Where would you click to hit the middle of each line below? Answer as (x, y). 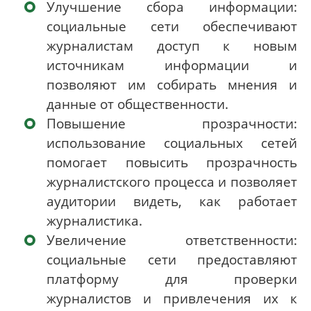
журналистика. (94, 221)
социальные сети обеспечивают (172, 26)
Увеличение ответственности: (172, 240)
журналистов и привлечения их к (172, 299)
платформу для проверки (172, 279)
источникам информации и (172, 65)
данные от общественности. (137, 104)
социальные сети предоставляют (172, 260)
